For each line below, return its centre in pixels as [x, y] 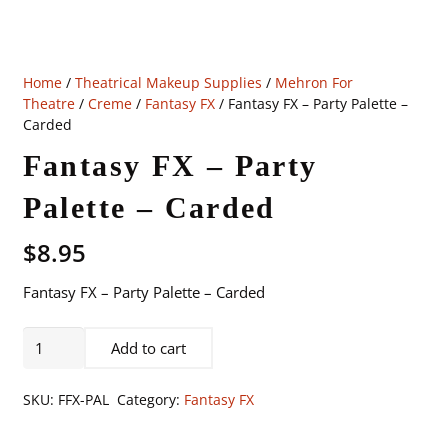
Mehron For [313, 82]
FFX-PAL [83, 399]
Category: [150, 399]
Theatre [48, 103]
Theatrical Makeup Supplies [168, 82]
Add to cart [148, 348]
